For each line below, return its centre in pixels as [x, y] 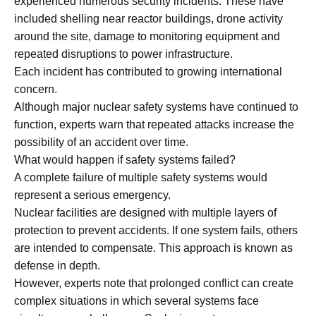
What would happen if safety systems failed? [125, 159]
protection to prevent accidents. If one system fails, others [156, 230]
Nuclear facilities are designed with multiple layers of [145, 212]
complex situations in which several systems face [136, 300]
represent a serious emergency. [92, 195]
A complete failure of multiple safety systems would [141, 177]
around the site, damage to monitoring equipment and [147, 36]
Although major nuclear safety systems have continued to [156, 107]
